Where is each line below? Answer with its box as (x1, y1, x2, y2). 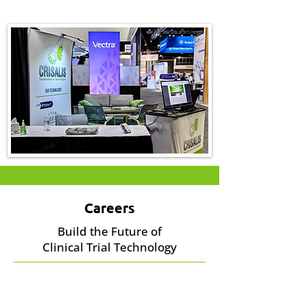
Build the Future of (58, 223, 162, 239)
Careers (84, 199, 135, 217)
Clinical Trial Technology (42, 239, 177, 255)
